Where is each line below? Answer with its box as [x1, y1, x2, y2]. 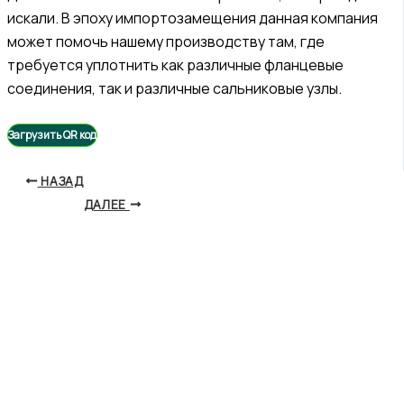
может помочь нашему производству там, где [7, 31, 325, 51]
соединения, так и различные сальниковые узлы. [7, 78, 342, 98]
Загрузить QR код [8, 126, 96, 142]
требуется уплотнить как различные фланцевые [7, 54, 344, 75]
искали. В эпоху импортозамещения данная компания [7, 7, 378, 28]
